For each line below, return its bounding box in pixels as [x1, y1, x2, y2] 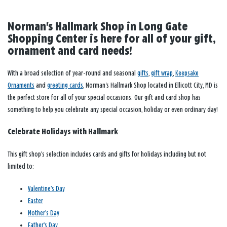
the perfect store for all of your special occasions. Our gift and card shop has [8, 94, 201, 102]
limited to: [8, 163, 34, 171]
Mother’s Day [28, 209, 59, 217]
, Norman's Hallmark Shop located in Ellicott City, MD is [83, 82, 218, 90]
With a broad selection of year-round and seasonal [8, 69, 137, 78]
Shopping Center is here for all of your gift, [8, 33, 215, 46]
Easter [28, 197, 43, 205]
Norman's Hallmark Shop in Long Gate [8, 21, 187, 33]
